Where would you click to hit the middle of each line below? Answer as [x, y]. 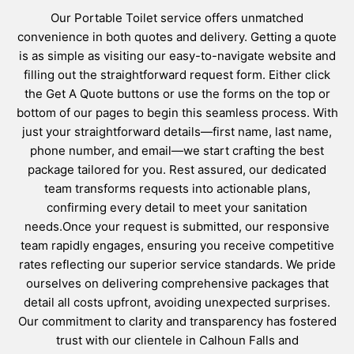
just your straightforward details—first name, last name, [177, 131]
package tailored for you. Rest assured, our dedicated [177, 169]
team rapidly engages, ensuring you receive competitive [177, 245]
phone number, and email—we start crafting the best [177, 150]
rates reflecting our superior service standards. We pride [177, 264]
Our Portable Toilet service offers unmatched [177, 17]
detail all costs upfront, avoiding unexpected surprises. [177, 302]
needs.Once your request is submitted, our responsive [177, 226]
